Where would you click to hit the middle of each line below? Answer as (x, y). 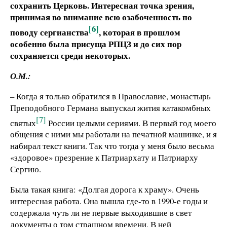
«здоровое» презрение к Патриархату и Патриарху (104, 158)
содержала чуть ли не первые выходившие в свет (101, 212)
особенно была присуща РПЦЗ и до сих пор (96, 44)
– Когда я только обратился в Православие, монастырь (110, 96)
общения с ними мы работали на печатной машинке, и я (113, 134)
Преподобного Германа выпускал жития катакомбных (110, 107)
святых (23, 123)
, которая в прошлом (140, 32)
